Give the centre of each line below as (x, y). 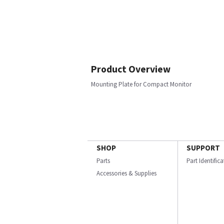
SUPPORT (203, 148)
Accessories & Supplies (126, 173)
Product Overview (131, 69)
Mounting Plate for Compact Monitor (141, 84)
